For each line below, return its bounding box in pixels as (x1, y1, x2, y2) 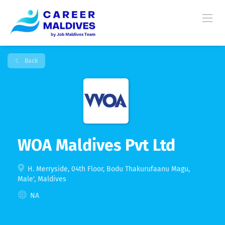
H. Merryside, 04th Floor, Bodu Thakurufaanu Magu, (26, 165, 190, 173)
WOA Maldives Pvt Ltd (18, 136, 175, 155)
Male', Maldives (18, 175, 66, 183)
